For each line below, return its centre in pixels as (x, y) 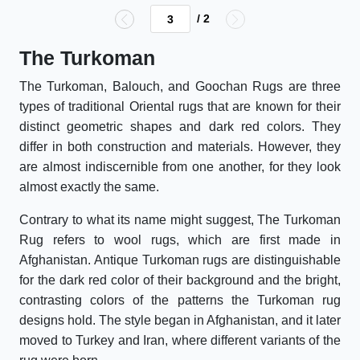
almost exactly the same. (89, 187)
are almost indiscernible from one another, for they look (180, 167)
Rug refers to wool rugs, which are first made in (180, 240)
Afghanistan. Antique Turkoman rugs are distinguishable (180, 260)
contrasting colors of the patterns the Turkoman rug (180, 300)
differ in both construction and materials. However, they (180, 147)
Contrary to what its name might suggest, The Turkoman (180, 220)
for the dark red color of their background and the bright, (180, 280)
